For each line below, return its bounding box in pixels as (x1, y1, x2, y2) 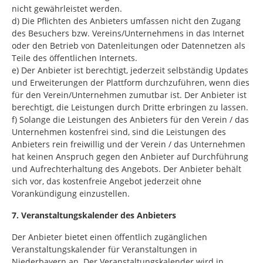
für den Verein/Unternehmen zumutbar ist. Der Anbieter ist (12, 89, 247, 100)
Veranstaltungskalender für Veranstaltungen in (12, 244, 197, 255)
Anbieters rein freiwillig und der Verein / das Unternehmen (12, 139, 245, 150)
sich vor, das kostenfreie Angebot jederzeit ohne (12, 176, 201, 187)
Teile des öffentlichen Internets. (12, 52, 137, 63)
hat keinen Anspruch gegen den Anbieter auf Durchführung (12, 151, 248, 162)
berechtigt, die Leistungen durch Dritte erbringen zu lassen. (12, 102, 248, 113)
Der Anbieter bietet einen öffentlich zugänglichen (12, 231, 207, 242)
